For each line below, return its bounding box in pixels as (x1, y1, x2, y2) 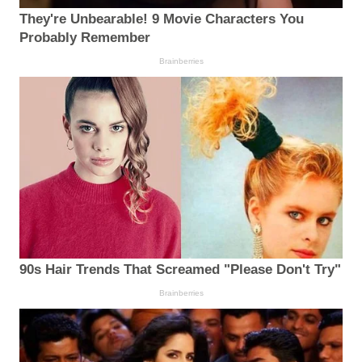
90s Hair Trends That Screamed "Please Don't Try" (19, 262, 341, 278)
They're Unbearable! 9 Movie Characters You (19, 11, 304, 27)
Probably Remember (19, 29, 150, 45)
